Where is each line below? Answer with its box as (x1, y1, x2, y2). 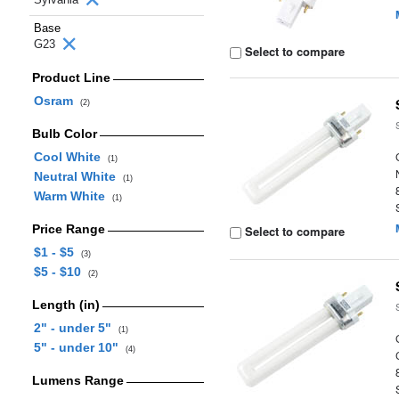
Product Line (31, 70, 110, 85)
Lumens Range (31, 373, 124, 387)
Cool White (33, 150, 108, 164)
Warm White (33, 189, 112, 203)
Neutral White (33, 169, 123, 183)
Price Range (31, 222, 105, 236)
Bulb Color (31, 126, 97, 141)
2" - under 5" (33, 321, 118, 335)
